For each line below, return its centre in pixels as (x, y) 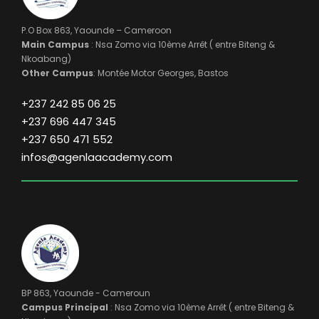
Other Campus (57, 73)
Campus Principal (65, 308)
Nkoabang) (46, 59)
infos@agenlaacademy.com (97, 157)
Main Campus (55, 45)
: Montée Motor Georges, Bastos (161, 73)
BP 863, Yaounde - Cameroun (86, 293)
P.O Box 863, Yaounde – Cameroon (96, 31)
